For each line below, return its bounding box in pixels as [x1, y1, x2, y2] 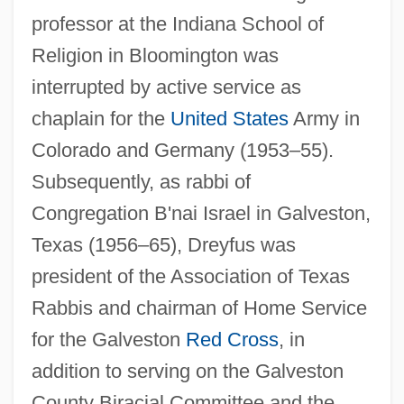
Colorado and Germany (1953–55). [31, 138, 334, 161]
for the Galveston [31, 327, 186, 351]
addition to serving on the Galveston [31, 359, 344, 382]
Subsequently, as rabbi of [31, 170, 251, 193]
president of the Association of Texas [31, 264, 350, 288]
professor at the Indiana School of [31, 12, 324, 35]
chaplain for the [31, 106, 170, 130]
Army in [288, 106, 360, 130]
